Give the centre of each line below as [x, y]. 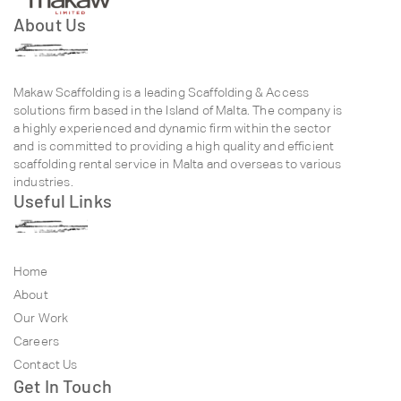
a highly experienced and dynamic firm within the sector [172, 128]
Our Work [41, 317]
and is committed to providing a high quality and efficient [174, 145]
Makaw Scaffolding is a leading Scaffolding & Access [162, 92]
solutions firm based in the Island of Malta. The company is [178, 110]
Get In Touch [63, 385]
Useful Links [63, 200]
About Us [50, 24]
